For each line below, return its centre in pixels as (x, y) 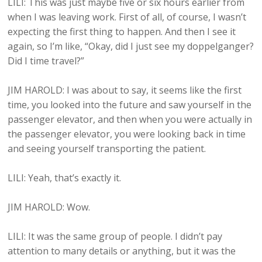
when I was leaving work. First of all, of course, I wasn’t (127, 17)
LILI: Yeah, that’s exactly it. (65, 178)
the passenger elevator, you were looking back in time (127, 134)
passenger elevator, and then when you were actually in (130, 120)
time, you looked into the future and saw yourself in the (130, 105)
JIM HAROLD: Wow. (49, 207)
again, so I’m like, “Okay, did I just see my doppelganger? (131, 46)
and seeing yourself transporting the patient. (107, 149)
